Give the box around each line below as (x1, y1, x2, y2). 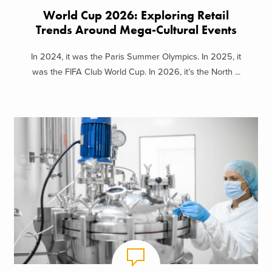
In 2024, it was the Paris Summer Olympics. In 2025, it (31, 52, 241, 63)
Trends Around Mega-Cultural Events (35, 22, 237, 38)
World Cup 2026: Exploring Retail (43, 7, 229, 23)
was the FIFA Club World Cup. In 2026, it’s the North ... (32, 67, 240, 78)
